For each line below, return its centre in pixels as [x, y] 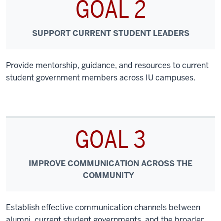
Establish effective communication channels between [103, 207]
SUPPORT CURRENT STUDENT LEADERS [110, 33]
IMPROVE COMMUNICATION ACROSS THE [110, 164]
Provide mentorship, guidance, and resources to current [107, 65]
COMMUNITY [109, 175]
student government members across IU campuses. [101, 78]
